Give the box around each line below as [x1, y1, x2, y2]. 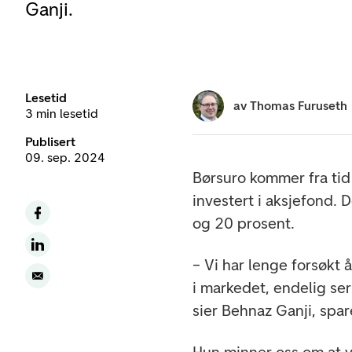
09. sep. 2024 [25, 150, 105, 165]
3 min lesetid [25, 106, 98, 121]
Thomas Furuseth [250, 98, 348, 113]
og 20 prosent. [192, 214, 295, 233]
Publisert [25, 134, 75, 149]
